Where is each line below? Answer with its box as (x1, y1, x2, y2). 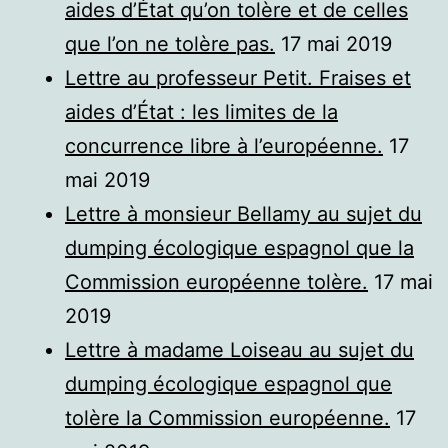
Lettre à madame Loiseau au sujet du (65, 337, 414, 362)
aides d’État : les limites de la (65, 99, 338, 124)
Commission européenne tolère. (65, 269, 368, 294)
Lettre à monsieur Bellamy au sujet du (65, 201, 422, 226)
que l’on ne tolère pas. (65, 31, 275, 56)
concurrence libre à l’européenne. (65, 133, 383, 158)
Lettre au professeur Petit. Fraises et (65, 65, 411, 90)
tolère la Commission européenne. (65, 405, 390, 430)
